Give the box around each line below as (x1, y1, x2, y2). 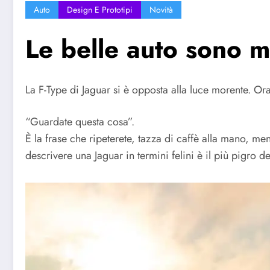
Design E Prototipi (67, 3, 133, 16)
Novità (149, 3, 173, 16)
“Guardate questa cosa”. (25, 114, 134, 130)
